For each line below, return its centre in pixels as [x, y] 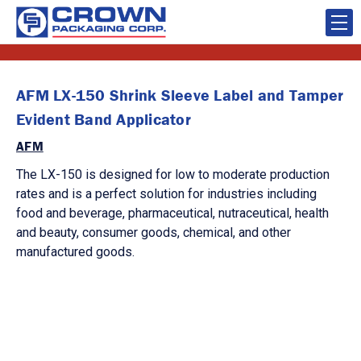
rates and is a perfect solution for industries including [166, 194]
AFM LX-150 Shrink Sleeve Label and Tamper [180, 95]
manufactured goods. [75, 252]
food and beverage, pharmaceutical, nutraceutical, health [172, 213]
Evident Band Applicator [104, 119]
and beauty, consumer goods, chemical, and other [154, 232]
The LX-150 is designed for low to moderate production [173, 174]
